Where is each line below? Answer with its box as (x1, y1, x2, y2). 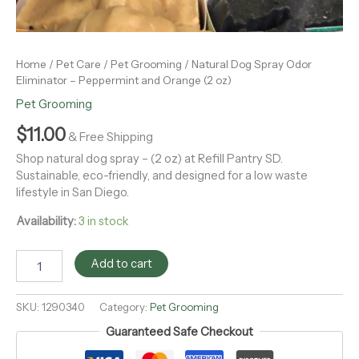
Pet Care (56, 57, 101, 71)
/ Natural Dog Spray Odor (182, 57, 312, 71)
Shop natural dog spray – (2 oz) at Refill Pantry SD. (16, 151, 283, 167)
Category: (99, 301, 150, 314)
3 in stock (79, 213, 128, 228)
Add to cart (90, 256, 152, 272)
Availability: (16, 213, 76, 228)
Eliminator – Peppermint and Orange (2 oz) (16, 73, 232, 87)
